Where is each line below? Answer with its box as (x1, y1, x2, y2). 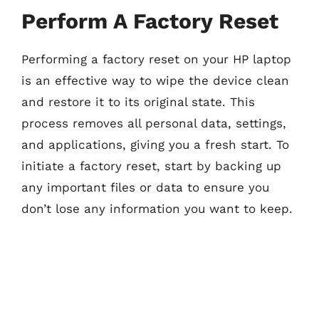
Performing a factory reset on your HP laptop (21, 52, 291, 66)
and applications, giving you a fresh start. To (21, 137, 289, 152)
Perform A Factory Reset (21, 9, 278, 33)
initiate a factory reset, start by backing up (21, 159, 281, 173)
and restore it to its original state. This (21, 95, 255, 109)
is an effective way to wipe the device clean (21, 73, 289, 88)
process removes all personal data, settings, (21, 116, 286, 130)
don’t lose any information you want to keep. (21, 202, 293, 216)
